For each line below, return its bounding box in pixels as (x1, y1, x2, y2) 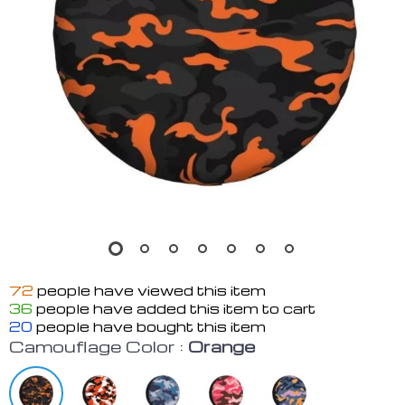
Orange (188, 335, 255, 356)
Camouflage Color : (9, 335, 184, 356)
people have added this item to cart (33, 299, 316, 317)
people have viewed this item (33, 281, 266, 299)
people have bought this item (33, 317, 266, 335)
